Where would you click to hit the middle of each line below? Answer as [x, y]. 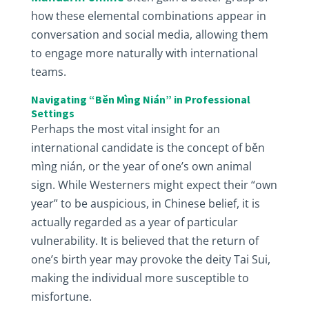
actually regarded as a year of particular [134, 222]
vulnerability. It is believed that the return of [144, 241]
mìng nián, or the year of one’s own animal [141, 166]
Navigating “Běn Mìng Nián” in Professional [140, 99]
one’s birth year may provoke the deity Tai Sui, [150, 259]
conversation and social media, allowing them [149, 34]
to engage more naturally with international [144, 53]
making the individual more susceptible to [140, 278]
